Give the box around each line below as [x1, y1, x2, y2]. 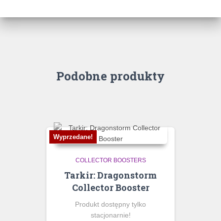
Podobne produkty [56, 68, 165, 84]
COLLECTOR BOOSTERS [75, 156, 146, 164]
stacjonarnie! [90, 211, 131, 219]
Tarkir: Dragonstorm [64, 169, 157, 181]
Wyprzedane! [53, 133, 93, 141]
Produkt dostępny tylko [75, 200, 146, 208]
